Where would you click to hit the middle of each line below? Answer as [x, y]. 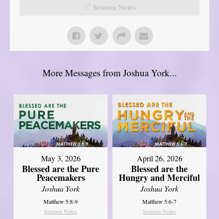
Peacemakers [61, 177]
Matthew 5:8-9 [61, 201]
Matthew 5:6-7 [160, 201]
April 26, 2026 [159, 158]
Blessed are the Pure [61, 168]
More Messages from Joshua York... [109, 72]
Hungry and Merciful [160, 177]
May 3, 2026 [61, 158]
